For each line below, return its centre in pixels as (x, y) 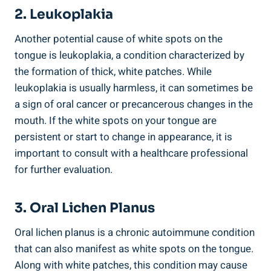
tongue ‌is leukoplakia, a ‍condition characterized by (129, 56)
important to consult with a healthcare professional (131, 154)
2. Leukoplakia (64, 15)
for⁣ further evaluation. (64, 170)
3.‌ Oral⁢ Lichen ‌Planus (85, 208)
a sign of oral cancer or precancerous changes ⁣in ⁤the (134, 105)
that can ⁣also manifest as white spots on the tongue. (134, 249)
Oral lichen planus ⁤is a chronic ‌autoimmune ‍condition (135, 233)
